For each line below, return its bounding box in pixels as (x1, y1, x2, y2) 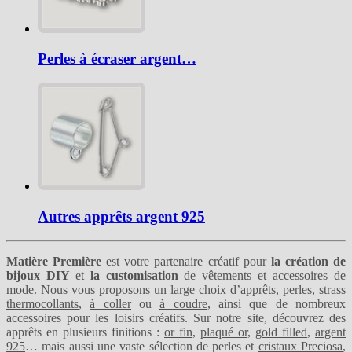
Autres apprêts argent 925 (38, 207, 205, 225)
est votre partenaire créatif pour (101, 254, 266, 268)
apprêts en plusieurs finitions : (6, 324, 164, 339)
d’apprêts (230, 282, 276, 296)
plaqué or (200, 324, 247, 339)
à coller (90, 296, 131, 310)
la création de (266, 254, 346, 268)
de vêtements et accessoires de (178, 268, 346, 282)
